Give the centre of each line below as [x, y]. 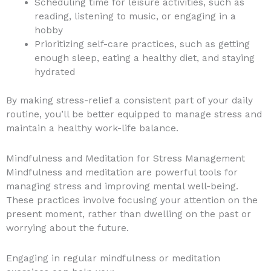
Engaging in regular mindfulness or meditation [113, 258]
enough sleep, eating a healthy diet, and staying [144, 58]
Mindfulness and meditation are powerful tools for [122, 172]
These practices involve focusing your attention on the [132, 200]
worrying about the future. [67, 228]
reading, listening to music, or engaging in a [135, 17]
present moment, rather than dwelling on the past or [129, 214]
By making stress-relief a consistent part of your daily [129, 100]
